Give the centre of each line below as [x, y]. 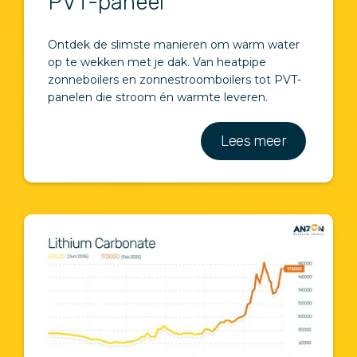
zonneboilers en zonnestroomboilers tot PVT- [175, 79]
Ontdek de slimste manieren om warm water [174, 44]
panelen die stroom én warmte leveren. [158, 97]
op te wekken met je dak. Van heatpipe [157, 62]
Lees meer [253, 141]
